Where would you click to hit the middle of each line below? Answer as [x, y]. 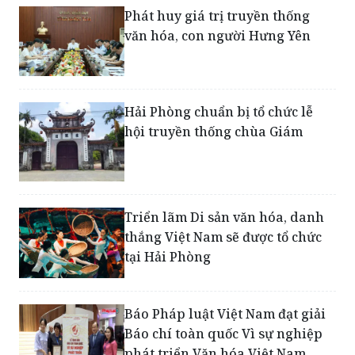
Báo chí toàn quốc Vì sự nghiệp [224, 334]
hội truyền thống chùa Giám [214, 132]
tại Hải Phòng [168, 257]
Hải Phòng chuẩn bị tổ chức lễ [219, 112]
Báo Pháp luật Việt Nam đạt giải [225, 314]
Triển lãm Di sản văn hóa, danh [225, 218]
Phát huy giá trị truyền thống [218, 16]
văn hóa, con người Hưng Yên [218, 36]
